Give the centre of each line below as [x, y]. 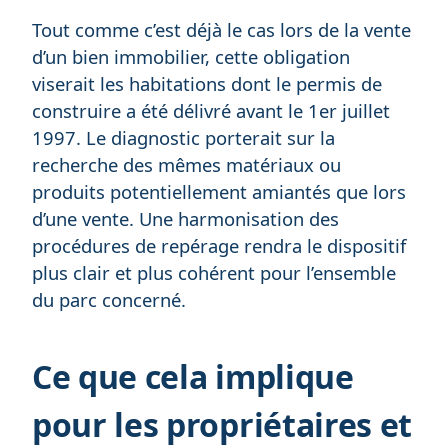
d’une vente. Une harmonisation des [185, 219]
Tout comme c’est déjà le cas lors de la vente [221, 30]
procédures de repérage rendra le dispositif [219, 246]
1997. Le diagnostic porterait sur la [183, 138]
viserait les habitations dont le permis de [207, 84]
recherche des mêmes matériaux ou [186, 165]
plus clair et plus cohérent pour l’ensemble [214, 273]
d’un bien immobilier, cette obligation [191, 57]
